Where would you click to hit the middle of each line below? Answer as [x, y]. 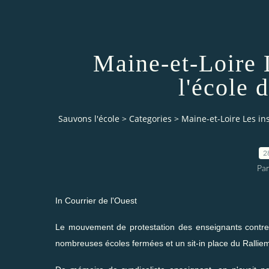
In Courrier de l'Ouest [96, 200]
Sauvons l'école [89, 119]
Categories [150, 119]
